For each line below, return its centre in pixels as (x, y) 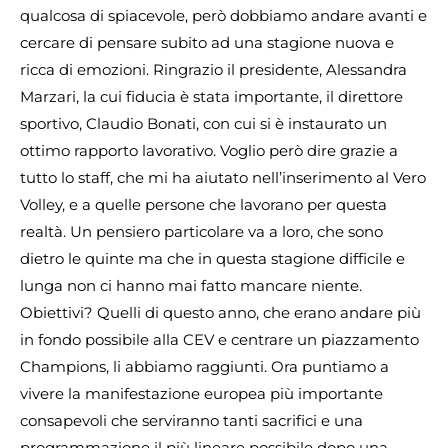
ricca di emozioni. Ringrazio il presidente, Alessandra (213, 69)
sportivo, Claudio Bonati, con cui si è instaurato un (203, 123)
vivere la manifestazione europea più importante (201, 393)
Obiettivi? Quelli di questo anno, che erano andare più (220, 312)
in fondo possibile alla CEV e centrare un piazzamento (219, 339)
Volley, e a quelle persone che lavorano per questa (203, 204)
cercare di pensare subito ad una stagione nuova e (207, 42)
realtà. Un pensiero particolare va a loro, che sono (201, 231)
